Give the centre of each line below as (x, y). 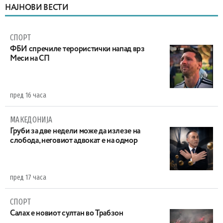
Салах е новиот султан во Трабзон (67, 213)
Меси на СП (30, 58)
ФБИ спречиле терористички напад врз (77, 49)
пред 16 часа (28, 95)
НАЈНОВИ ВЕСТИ (37, 8)
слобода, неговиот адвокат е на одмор (74, 141)
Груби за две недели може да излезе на (75, 131)
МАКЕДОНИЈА (31, 119)
